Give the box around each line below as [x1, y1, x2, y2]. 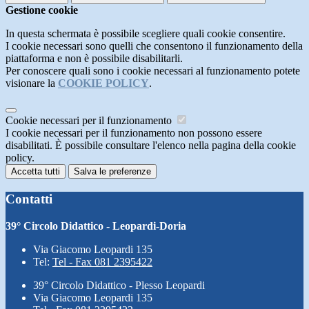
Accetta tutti [11, 166, 60, 177]
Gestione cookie [6, 4, 78, 17]
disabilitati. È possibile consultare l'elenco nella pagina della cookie [6, 139, 296, 152]
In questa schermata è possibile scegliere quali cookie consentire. [6, 28, 286, 40]
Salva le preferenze [74, 166, 151, 177]
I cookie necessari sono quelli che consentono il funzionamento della [6, 40, 303, 52]
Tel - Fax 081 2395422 [52, 255, 152, 268]
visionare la [6, 77, 58, 90]
